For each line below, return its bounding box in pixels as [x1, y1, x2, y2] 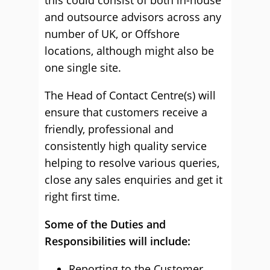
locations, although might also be [45, 43, 214, 58]
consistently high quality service [45, 139, 207, 153]
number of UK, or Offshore [45, 27, 180, 41]
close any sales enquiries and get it [45, 172, 222, 187]
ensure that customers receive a [45, 105, 207, 119]
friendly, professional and [45, 122, 174, 136]
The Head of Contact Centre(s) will [45, 88, 216, 102]
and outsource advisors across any [45, 10, 221, 24]
